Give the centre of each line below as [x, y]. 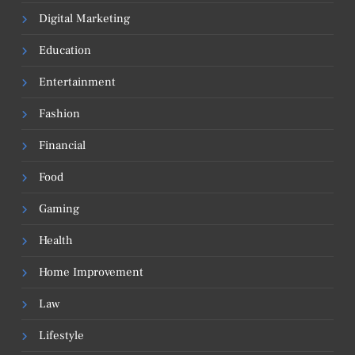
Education [65, 50]
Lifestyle [61, 335]
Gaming [59, 208]
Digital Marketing [84, 18]
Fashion [59, 113]
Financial [62, 145]
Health [56, 240]
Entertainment [77, 82]
